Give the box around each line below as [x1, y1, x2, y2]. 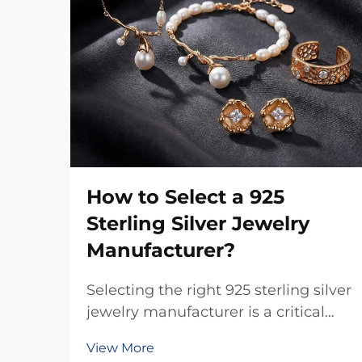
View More [86, 340, 154, 356]
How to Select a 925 [86, 185, 284, 208]
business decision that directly [86, 325, 307, 343]
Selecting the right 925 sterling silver [86, 281, 351, 299]
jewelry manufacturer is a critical [86, 303, 325, 321]
